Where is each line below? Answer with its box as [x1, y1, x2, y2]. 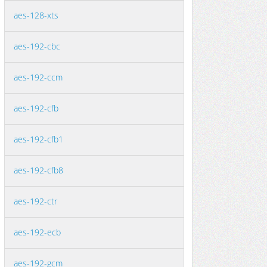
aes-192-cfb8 [14, 164, 63, 176]
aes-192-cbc [14, 41, 60, 52]
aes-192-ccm [14, 72, 63, 83]
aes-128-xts [14, 10, 58, 21]
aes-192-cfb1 [14, 133, 63, 145]
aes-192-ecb [14, 226, 61, 238]
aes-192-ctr [14, 195, 57, 207]
